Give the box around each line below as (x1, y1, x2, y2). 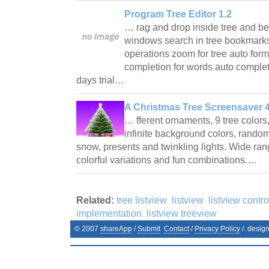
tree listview (116, 195, 167, 205)
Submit (138, 224, 160, 233)
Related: (76, 195, 114, 205)
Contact (164, 224, 189, 233)
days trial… (76, 74, 127, 85)
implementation (76, 208, 142, 219)
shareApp (100, 224, 132, 233)
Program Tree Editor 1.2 (124, 8, 232, 19)
